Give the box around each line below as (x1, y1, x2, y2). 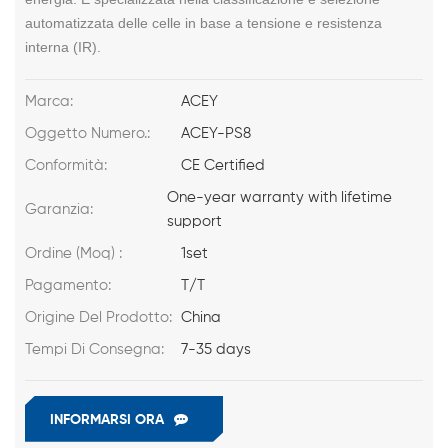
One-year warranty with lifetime (166, 189, 392, 205)
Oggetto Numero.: (25, 125, 150, 141)
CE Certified (181, 157, 266, 173)
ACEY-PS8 (181, 125, 252, 141)
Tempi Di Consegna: (25, 341, 164, 357)
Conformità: (25, 157, 107, 173)
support (166, 213, 222, 229)
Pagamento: (25, 277, 111, 293)
